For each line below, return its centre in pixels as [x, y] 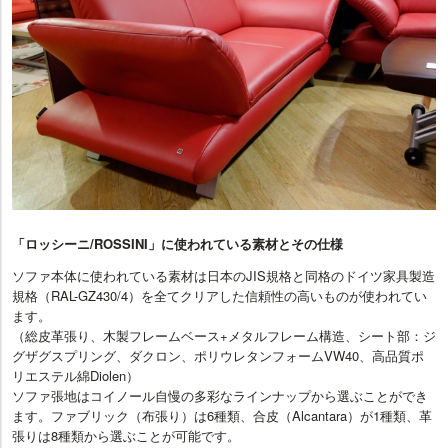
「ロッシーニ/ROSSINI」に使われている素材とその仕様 [177, 243]
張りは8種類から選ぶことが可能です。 [126, 435]
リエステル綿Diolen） [75, 375]
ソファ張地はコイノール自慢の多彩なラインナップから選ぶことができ [220, 395]
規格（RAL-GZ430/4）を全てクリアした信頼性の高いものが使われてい [219, 295]
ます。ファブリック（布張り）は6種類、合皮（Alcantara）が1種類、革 [222, 415]
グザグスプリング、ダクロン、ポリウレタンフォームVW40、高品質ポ [218, 355]
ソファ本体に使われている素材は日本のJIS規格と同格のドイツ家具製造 [223, 275]
